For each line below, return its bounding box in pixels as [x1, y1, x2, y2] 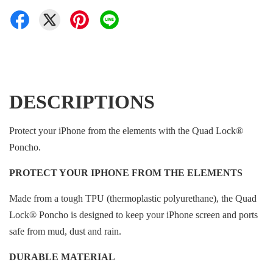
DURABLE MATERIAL [9, 252, 115, 262]
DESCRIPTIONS [9, 91, 155, 113]
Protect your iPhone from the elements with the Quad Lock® [9, 126, 243, 136]
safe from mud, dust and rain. [9, 226, 121, 236]
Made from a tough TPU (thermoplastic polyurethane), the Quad [9, 193, 257, 204]
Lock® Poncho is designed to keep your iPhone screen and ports [9, 210, 258, 220]
